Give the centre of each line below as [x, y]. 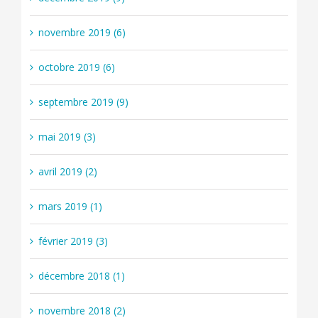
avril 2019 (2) [67, 172]
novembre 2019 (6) [82, 33]
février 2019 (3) [73, 241]
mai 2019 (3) [67, 137]
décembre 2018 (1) [81, 276]
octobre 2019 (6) [76, 67]
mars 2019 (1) [70, 207]
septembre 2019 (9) [83, 102]
